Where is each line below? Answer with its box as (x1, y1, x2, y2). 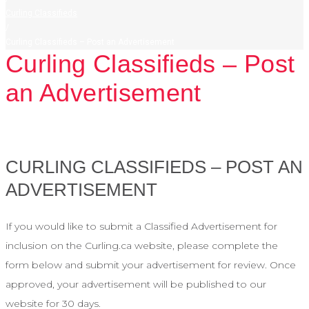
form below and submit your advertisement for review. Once (6, 259, 296, 272)
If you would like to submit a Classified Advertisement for (6, 220, 277, 233)
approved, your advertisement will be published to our (6, 278, 266, 291)
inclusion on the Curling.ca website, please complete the (6, 239, 278, 252)
